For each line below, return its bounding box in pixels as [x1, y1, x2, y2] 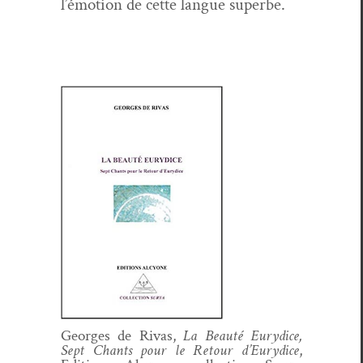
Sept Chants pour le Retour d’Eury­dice [61, 340, 299, 361]
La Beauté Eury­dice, [183, 326, 303, 347]
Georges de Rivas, [61, 326, 184, 347]
